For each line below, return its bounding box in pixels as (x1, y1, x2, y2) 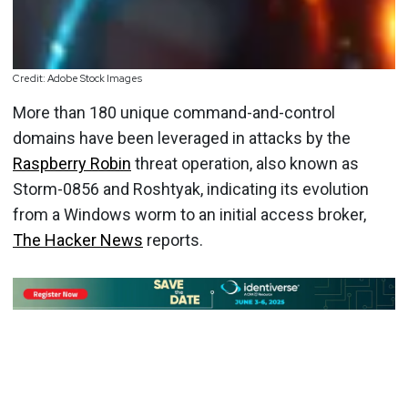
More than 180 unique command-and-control (13, 102, 335, 122)
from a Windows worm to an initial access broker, (13, 204, 366, 224)
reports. (143, 229, 203, 250)
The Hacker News (13, 229, 143, 250)
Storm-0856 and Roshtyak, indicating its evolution (13, 178, 369, 199)
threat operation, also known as (131, 153, 359, 173)
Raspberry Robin (13, 153, 131, 173)
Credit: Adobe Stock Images (13, 72, 142, 85)
